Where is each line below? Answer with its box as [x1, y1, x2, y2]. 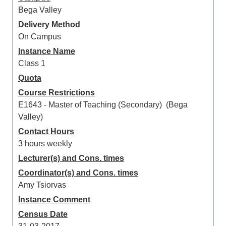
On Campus [18, 32, 61, 41]
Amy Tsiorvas [18, 181, 66, 189]
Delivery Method [18, 20, 80, 29]
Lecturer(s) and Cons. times [18, 154, 124, 162]
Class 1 [18, 59, 45, 68]
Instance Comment [18, 195, 90, 204]
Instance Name [18, 47, 75, 55]
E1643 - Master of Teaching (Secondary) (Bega [18, 100, 188, 109]
